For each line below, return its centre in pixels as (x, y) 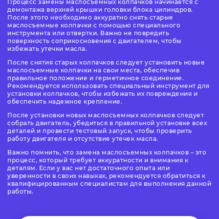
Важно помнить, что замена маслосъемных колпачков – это (107, 152)
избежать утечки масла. (47, 48)
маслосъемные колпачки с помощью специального (94, 25)
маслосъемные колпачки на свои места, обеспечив (93, 70)
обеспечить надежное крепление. (65, 101)
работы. (21, 191)
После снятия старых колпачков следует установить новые (106, 62)
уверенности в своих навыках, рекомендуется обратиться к (107, 175)
